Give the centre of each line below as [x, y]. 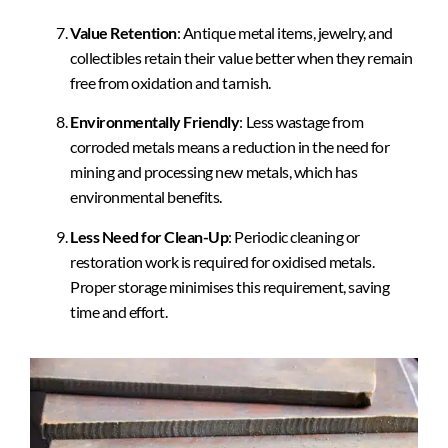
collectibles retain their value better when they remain [241, 58]
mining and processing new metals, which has [214, 172]
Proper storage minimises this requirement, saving [230, 286]
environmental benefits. [146, 197]
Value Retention [123, 33]
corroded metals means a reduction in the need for [230, 147]
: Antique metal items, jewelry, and [285, 33]
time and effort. [119, 311]
